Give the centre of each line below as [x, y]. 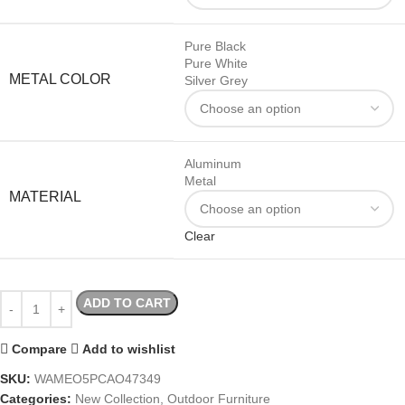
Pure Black [215, 47]
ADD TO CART [127, 303]
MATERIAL [45, 197]
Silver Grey [216, 81]
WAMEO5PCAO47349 [98, 379]
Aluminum [213, 164]
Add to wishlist [129, 348]
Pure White [216, 64]
